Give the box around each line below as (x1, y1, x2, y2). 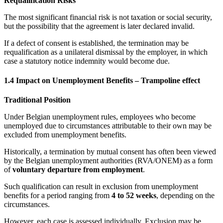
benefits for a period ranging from (4, 191, 111, 200)
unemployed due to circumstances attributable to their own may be (4, 121, 212, 130)
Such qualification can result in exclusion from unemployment (4, 182, 198, 191)
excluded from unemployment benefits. (4, 130, 126, 139)
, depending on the (156, 191, 215, 200)
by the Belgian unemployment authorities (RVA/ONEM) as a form (4, 156, 213, 165)
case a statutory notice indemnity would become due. (4, 56, 170, 65)
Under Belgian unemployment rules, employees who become (4, 112, 196, 121)
